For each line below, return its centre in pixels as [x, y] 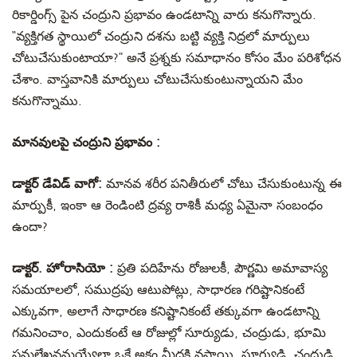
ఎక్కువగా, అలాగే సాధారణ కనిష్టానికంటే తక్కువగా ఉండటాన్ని [166, 312]
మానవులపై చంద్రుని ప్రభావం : [86, 143]
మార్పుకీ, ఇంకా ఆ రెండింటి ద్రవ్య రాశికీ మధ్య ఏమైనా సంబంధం [167, 206]
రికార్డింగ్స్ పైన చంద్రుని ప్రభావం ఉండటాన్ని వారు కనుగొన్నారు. [164, 15]
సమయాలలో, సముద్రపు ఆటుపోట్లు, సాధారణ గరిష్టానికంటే [158, 290]
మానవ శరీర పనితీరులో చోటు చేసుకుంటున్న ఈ [222, 184]
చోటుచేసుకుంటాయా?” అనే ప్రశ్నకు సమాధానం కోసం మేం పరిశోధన [177, 58]
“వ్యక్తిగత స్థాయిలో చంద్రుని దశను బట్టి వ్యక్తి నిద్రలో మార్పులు [161, 37]
